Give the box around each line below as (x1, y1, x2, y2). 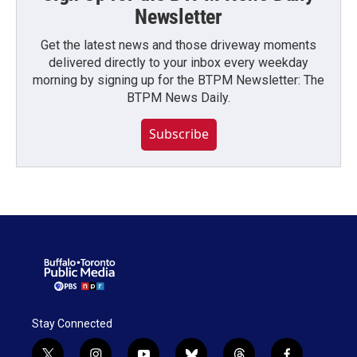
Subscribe (148, 124, 209, 143)
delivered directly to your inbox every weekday (49, 54, 308, 70)
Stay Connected (32, 317, 112, 331)
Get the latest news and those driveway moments (41, 37, 316, 53)
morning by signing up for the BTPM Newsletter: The (33, 72, 324, 88)
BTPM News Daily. (127, 89, 230, 105)
